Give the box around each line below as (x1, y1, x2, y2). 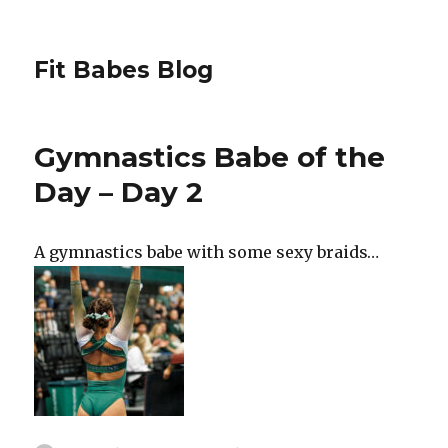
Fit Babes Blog (34, 56, 214, 84)
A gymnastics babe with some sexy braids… (34, 242, 380, 262)
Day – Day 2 (34, 175, 204, 209)
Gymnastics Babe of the (34, 140, 386, 174)
